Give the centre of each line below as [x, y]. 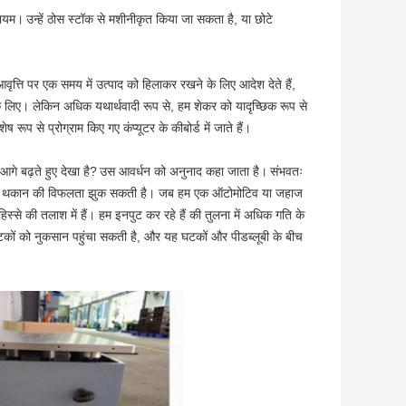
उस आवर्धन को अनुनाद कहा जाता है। [184, 172]
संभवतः [286, 172]
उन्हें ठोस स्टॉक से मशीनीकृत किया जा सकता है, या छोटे [150, 19]
